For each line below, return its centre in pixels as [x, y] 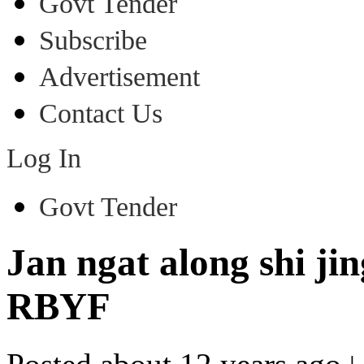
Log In [44, 158]
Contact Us [101, 113]
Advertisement [119, 77]
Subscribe [93, 40]
